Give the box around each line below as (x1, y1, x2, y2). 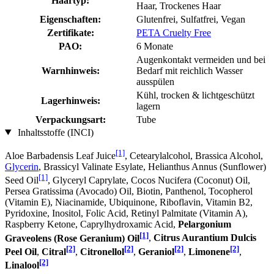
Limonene (188, 246, 230, 257)
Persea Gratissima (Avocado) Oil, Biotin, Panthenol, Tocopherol (5, 186, 253, 197)
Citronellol (80, 246, 124, 257)
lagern (136, 100, 160, 111)
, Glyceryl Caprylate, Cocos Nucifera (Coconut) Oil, (48, 175, 250, 186)
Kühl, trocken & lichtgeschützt (136, 89, 254, 100)
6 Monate (136, 40, 173, 51)
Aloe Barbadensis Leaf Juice (5, 150, 116, 161)
